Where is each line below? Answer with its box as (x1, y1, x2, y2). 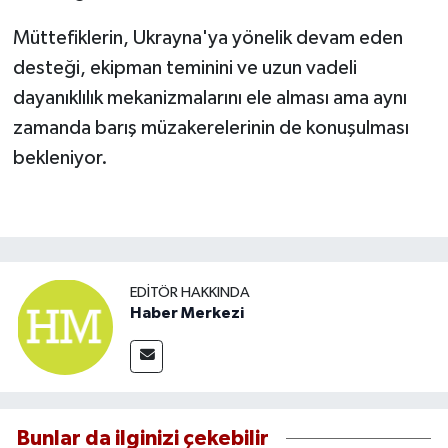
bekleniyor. (12, 147, 108, 168)
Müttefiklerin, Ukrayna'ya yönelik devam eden (12, 27, 403, 48)
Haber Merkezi (130, 304, 244, 321)
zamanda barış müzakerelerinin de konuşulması (12, 117, 409, 138)
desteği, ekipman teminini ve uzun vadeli (12, 57, 357, 78)
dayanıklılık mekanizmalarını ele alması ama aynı (12, 87, 407, 108)
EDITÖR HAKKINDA (130, 284, 250, 300)
